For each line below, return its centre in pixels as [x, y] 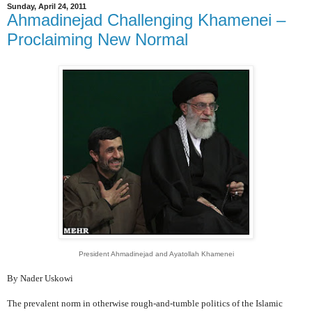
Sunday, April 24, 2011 [47, 6]
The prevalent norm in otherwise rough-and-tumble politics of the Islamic [145, 304]
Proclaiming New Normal [97, 39]
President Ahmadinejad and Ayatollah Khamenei [156, 254]
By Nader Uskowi [40, 279]
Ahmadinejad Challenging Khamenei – [146, 19]
